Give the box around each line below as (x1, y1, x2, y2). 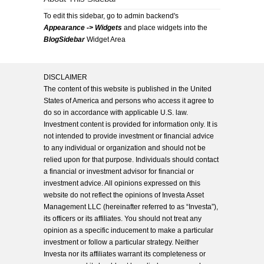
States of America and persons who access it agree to (44, 97, 214, 105)
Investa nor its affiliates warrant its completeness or (44, 250, 206, 258)
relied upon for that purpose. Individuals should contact (44, 156, 219, 164)
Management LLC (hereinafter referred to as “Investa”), (44, 203, 218, 211)
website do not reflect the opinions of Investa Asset (44, 191, 204, 199)
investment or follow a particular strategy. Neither (44, 238, 199, 246)
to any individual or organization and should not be (44, 144, 206, 152)
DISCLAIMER (44, 73, 87, 81)
